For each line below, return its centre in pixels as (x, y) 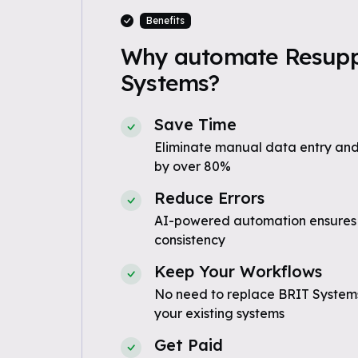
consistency (189, 240)
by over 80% (192, 166)
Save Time (195, 124)
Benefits (165, 20)
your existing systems (219, 313)
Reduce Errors (209, 198)
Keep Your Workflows (238, 271)
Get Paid (188, 345)
